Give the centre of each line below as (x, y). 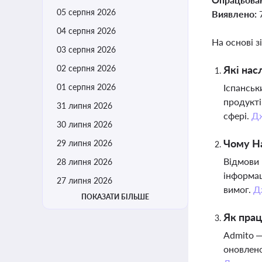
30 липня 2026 (85, 124)
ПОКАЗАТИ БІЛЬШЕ (115, 197)
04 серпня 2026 (86, 31)
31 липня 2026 (85, 106)
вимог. (238, 189)
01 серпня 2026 (86, 87)
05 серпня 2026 (86, 12)
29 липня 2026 (85, 143)
